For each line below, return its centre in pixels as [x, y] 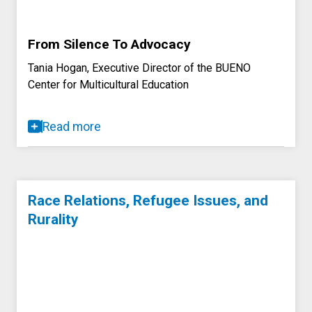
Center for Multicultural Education [108, 84]
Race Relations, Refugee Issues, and [148, 200]
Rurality [53, 219]
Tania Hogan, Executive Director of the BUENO [139, 68]
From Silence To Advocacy [109, 44]
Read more [72, 126]
